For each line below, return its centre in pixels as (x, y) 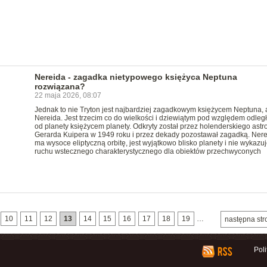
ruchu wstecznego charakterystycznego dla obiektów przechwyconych (148, 151)
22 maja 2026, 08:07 (68, 95)
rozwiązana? (60, 86)
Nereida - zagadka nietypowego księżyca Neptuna (136, 77)
